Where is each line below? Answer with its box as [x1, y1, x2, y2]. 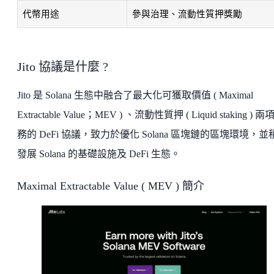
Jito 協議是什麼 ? [17, 60, 108, 74]
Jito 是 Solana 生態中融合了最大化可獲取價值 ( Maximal [17, 90, 253, 101]
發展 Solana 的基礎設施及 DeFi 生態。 [17, 149, 180, 160]
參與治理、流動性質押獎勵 [132, 9, 242, 20]
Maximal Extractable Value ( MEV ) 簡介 [17, 180, 204, 193]
